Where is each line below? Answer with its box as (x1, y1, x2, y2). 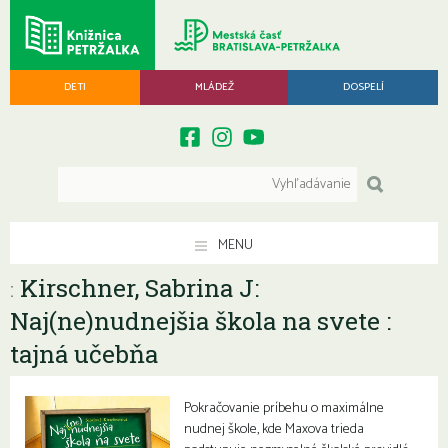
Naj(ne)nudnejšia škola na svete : (10, 304, 391, 337)
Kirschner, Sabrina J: (14, 271, 259, 304)
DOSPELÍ (342, 78, 384, 96)
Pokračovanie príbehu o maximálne (184, 397, 385, 421)
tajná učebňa (10, 337, 158, 370)
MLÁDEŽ (194, 78, 234, 96)
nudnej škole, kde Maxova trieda (184, 418, 365, 442)
